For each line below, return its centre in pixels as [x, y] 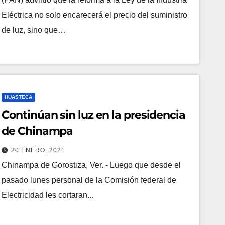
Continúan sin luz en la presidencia [93, 115]
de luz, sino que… [34, 30]
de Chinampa [37, 131]
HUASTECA [19, 97]
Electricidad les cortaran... [48, 195]
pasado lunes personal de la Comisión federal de [89, 180]
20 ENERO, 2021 [38, 150]
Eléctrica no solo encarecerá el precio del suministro [95, 15]
